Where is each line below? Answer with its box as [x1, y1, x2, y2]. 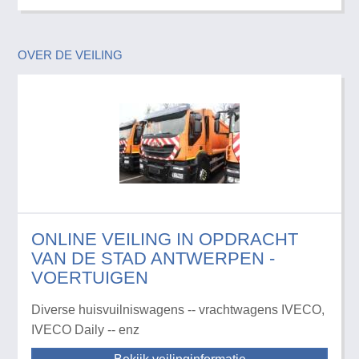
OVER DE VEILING [18, 47, 123, 62]
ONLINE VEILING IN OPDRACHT [30, 228, 298, 249]
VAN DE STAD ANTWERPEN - [30, 248, 275, 268]
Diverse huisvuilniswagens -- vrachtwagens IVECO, [30, 302, 325, 317]
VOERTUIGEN [30, 267, 148, 288]
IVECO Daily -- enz [30, 322, 139, 337]
